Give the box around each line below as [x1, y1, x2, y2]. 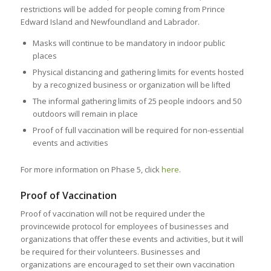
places [32, 50, 57, 62]
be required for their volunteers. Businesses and [20, 246, 200, 258]
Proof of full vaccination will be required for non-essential [32, 125, 244, 136]
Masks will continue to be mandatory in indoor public [32, 38, 225, 49]
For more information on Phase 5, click [20, 164, 162, 175]
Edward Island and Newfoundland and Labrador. [20, 16, 200, 28]
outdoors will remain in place [32, 108, 138, 120]
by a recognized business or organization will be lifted [32, 79, 230, 91]
